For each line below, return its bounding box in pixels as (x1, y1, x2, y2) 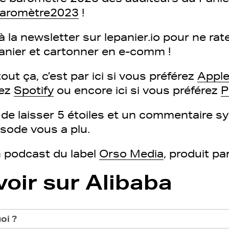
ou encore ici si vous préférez (54, 84, 221, 96)
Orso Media (99, 147, 164, 159)
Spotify (14, 84, 54, 96)
